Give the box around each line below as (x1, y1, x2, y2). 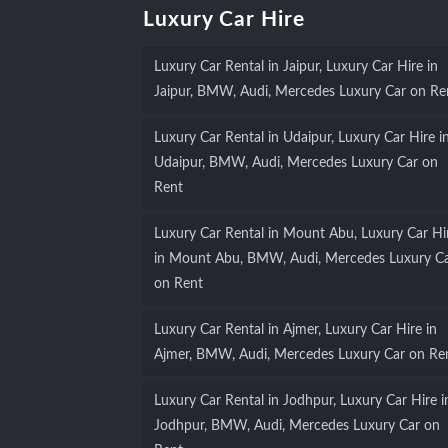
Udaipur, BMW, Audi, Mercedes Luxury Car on (153, 156, 438, 171)
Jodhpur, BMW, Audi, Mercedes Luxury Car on (153, 419, 440, 434)
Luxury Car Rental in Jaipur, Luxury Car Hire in (153, 60, 438, 75)
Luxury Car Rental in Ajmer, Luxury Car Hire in (153, 323, 437, 338)
